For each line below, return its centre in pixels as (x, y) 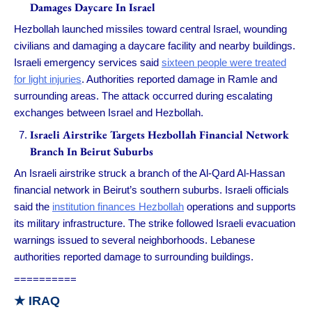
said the (33, 207)
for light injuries (48, 79)
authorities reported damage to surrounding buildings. (134, 257)
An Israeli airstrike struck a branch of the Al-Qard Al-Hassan (149, 173)
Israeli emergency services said (88, 63)
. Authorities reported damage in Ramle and (179, 79)
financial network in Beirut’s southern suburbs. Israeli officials (151, 190)
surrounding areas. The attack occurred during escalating (143, 96)
